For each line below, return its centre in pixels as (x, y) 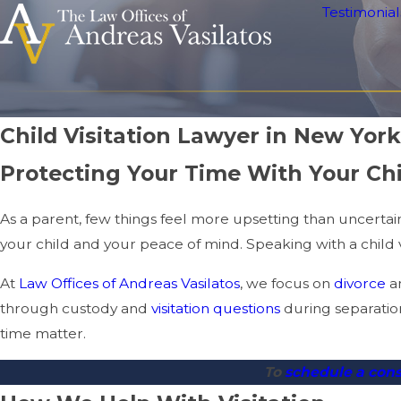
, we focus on (287, 283)
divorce (360, 283)
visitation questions (216, 308)
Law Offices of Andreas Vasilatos (129, 283)
